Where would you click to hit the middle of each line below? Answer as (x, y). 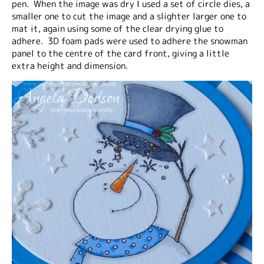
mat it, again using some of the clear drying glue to (118, 29)
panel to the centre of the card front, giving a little (121, 53)
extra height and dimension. (70, 66)
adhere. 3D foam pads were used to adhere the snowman (130, 41)
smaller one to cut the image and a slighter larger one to (129, 16)
